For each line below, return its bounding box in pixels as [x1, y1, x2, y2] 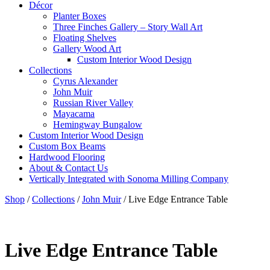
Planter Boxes [53, 11, 106, 21]
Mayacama [53, 108, 95, 119]
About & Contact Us [29, 163, 108, 173]
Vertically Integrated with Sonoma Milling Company [29, 174, 228, 184]
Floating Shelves [53, 33, 116, 43]
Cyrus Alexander [53, 76, 118, 86]
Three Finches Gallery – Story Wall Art [53, 22, 202, 32]
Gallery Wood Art [53, 43, 121, 54]
